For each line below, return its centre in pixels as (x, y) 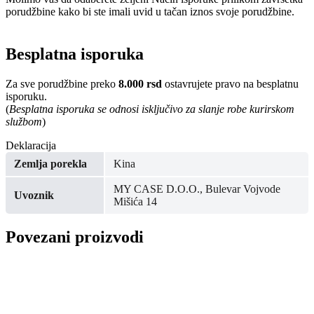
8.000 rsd (140, 83)
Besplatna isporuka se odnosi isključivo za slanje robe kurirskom (152, 109)
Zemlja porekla (50, 163)
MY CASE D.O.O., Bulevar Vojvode (197, 189)
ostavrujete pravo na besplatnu (230, 83)
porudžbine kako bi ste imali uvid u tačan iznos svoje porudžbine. (150, 11)
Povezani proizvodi (75, 237)
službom (24, 121)
